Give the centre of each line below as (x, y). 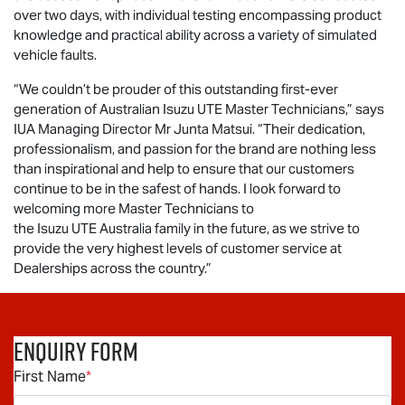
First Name (50, 376)
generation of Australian (88, 108)
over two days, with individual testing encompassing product (198, 14)
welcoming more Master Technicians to (134, 208)
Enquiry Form (76, 351)
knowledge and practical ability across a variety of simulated (195, 34)
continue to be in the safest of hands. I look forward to (177, 188)
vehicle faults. (55, 54)
